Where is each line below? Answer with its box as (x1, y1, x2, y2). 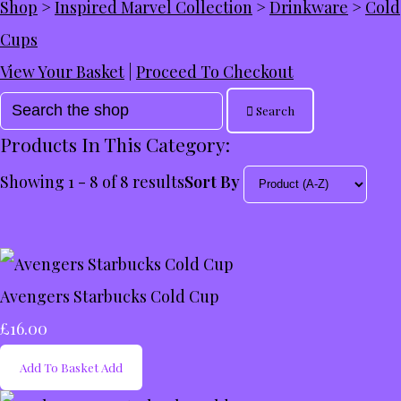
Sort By (184, 171, 240, 193)
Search (256, 103, 294, 119)
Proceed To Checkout (136, 61, 294, 83)
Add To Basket (20, 359, 98, 375)
